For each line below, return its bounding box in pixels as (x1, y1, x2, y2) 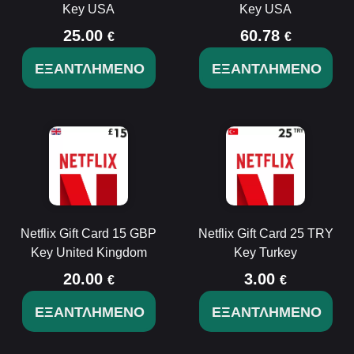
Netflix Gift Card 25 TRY (198, 227, 333, 240)
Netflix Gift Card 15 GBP (21, 227, 156, 240)
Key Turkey (234, 246, 297, 259)
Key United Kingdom (30, 246, 147, 259)
